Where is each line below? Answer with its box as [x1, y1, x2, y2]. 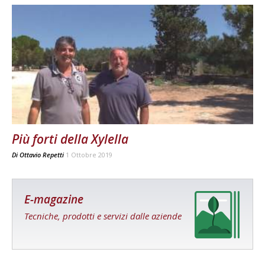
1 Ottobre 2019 [66, 150, 112, 159]
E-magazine [24, 191, 83, 207]
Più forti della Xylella [12, 130, 128, 147]
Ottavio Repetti [20, 150, 64, 159]
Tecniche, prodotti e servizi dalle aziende [24, 209, 182, 222]
